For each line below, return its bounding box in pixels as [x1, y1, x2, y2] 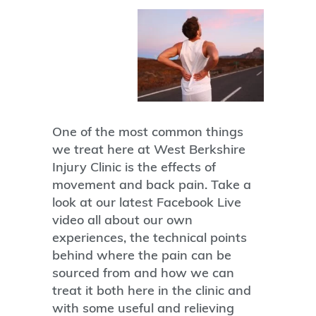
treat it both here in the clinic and [52, 281, 251, 298]
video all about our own [52, 211, 193, 228]
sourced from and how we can [52, 264, 234, 281]
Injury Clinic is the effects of [52, 158, 216, 175]
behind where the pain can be [52, 246, 231, 263]
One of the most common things [52, 123, 243, 140]
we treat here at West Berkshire [52, 140, 245, 157]
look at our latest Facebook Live [52, 193, 241, 210]
